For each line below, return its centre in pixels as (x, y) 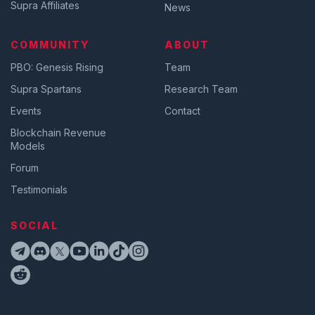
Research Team (201, 89)
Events (26, 111)
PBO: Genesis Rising (57, 67)
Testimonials (39, 190)
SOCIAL (34, 226)
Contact (182, 111)
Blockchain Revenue (58, 133)
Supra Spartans (46, 89)
